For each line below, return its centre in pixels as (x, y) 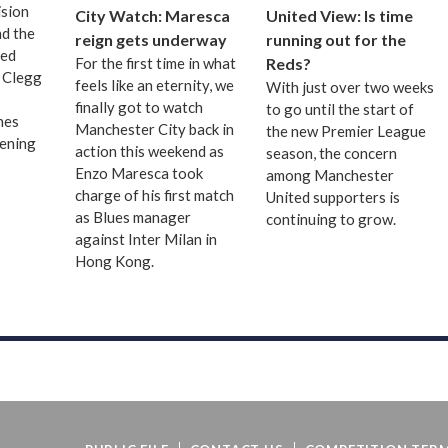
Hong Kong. (115, 261)
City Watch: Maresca (153, 16)
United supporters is (332, 197)
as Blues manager (133, 217)
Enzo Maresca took (139, 173)
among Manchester (329, 175)
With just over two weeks (349, 87)
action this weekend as (150, 151)
